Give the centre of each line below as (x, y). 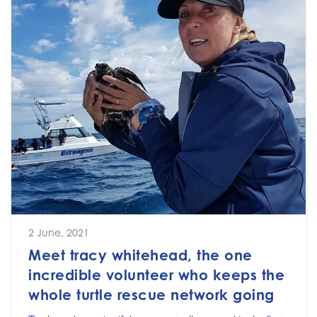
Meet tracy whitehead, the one (140, 255)
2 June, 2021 (59, 232)
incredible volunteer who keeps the (156, 275)
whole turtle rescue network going (151, 295)
